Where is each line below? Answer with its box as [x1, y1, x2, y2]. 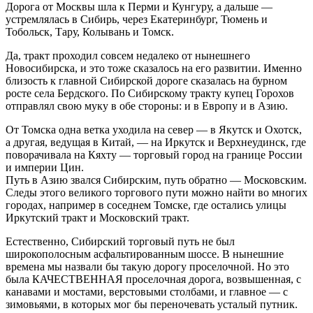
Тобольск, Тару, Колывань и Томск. [6, 25, 174, 38]
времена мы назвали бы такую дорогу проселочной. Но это [6, 260, 289, 272]
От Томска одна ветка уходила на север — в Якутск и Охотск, [6, 123, 302, 136]
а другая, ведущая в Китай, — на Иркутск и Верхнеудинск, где [6, 136, 306, 148]
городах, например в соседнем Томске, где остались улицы [6, 198, 286, 211]
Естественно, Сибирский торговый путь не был [6, 235, 235, 247]
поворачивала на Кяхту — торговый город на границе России [6, 148, 303, 161]
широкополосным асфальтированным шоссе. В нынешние [6, 247, 284, 260]
